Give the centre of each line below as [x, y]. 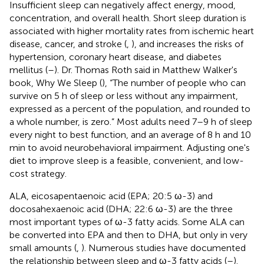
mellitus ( [29, 70]
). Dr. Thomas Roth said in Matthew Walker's [146, 70]
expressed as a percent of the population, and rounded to [130, 108]
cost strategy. [38, 173]
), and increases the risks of [187, 44]
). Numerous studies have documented [164, 247]
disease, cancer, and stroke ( [68, 44]
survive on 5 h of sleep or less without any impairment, [124, 95]
